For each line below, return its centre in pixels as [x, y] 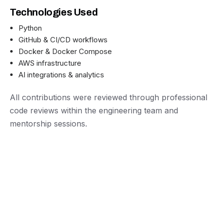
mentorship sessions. [48, 124]
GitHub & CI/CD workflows [63, 40]
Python [30, 28]
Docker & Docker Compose [65, 51]
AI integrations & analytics [61, 75]
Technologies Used [54, 12]
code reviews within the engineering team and [94, 110]
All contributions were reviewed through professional [109, 97]
